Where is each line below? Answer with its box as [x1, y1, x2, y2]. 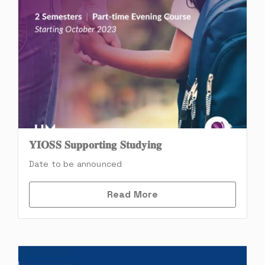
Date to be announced [29, 158, 122, 169]
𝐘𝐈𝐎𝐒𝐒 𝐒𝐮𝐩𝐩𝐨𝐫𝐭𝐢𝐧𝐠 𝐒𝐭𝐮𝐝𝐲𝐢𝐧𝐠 [29, 137, 161, 151]
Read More [106, 188, 159, 201]
